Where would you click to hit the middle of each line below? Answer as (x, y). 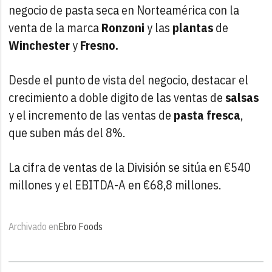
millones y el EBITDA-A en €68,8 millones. (115, 185)
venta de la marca (55, 27)
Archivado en (34, 226)
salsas (242, 97)
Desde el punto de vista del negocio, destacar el (129, 80)
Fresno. (100, 45)
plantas (193, 27)
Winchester (39, 45)
